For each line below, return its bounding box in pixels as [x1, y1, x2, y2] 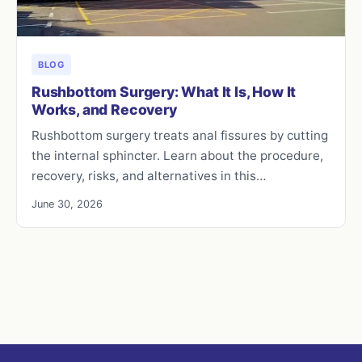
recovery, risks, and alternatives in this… [32, 168, 266, 184]
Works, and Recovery [32, 101, 177, 119]
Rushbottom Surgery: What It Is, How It [32, 83, 297, 101]
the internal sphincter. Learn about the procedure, [32, 148, 323, 164]
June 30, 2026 [32, 198, 103, 211]
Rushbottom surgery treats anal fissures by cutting [32, 128, 328, 144]
